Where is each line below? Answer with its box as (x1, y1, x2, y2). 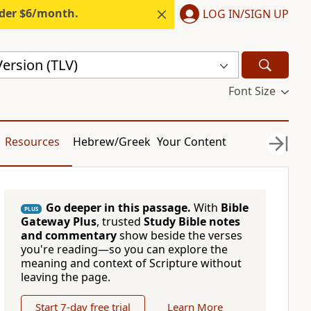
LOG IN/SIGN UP (203, 6, 289, 22)
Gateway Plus (20, 214, 96, 229)
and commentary (20, 228, 117, 243)
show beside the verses (116, 228, 242, 243)
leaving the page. (20, 269, 110, 285)
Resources (4, 134, 60, 149)
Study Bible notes (143, 214, 240, 229)
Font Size (228, 83, 276, 99)
